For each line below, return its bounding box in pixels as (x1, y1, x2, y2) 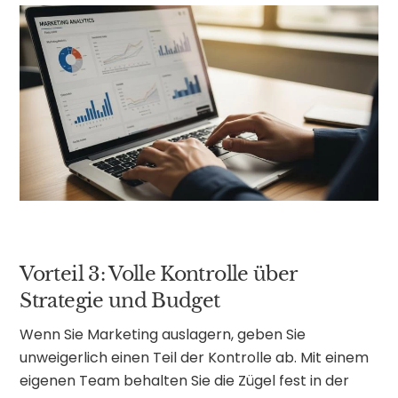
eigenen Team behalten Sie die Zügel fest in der (20, 370, 350, 392)
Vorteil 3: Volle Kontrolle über (20, 261, 298, 286)
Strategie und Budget (20, 288, 220, 313)
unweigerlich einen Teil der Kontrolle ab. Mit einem (20, 347, 370, 369)
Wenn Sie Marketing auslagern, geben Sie (20, 324, 306, 346)
